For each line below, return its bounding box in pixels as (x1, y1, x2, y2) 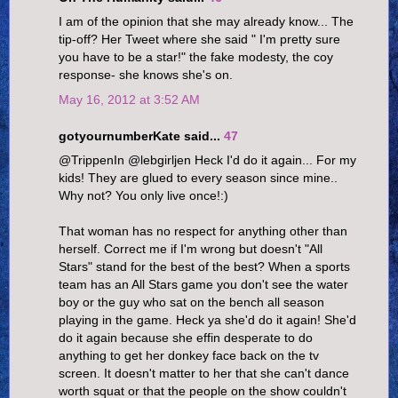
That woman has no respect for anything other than (59, 224, 347, 239)
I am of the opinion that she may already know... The (59, 14, 354, 29)
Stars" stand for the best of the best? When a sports (59, 259, 350, 275)
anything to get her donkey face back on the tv (59, 348, 319, 363)
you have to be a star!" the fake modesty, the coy (59, 50, 333, 65)
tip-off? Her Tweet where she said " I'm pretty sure (59, 32, 340, 47)
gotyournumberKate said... (59, 129, 224, 144)
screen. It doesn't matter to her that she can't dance (59, 366, 349, 381)
